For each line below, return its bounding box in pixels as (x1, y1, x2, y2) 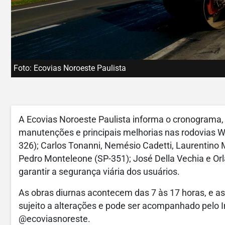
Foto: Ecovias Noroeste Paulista (14, 63, 126, 73)
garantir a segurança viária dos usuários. (19, 167, 180, 177)
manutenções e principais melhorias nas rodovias (19, 128, 217, 138)
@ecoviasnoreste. (19, 214, 90, 224)
